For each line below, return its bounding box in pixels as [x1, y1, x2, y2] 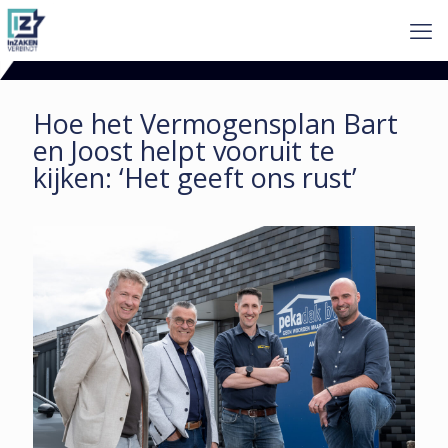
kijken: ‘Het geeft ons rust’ [33, 159, 357, 196]
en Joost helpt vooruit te [33, 132, 335, 169]
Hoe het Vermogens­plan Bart [33, 105, 398, 142]
